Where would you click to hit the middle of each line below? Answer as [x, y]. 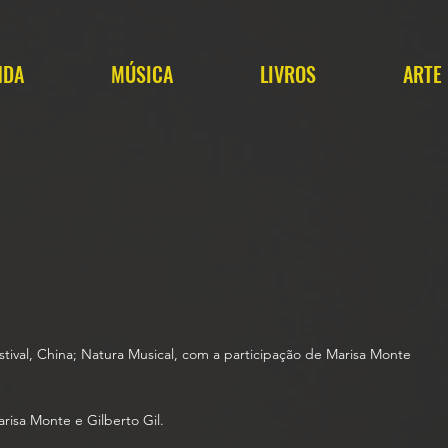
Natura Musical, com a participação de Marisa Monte [246, 354]
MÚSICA [141, 74]
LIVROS [287, 74]
